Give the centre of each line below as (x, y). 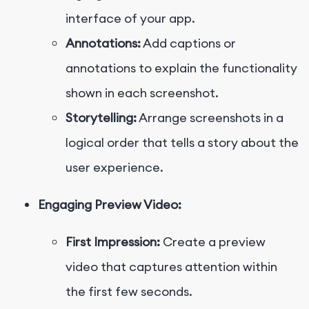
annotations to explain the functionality (181, 68)
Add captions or (188, 43)
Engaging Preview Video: (110, 205)
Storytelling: (101, 118)
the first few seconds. (129, 292)
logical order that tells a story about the (182, 143)
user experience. (114, 168)
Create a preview (213, 242)
